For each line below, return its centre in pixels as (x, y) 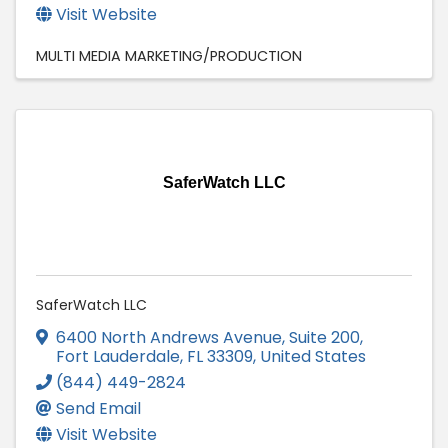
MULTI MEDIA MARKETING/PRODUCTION (169, 55)
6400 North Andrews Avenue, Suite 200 (208, 337)
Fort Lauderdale (118, 356)
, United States (309, 356)
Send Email (98, 408)
